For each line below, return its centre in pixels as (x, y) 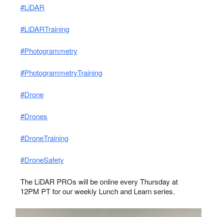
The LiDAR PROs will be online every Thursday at (99, 182)
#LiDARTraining (45, 29)
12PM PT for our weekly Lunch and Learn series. (98, 191)
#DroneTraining (44, 138)
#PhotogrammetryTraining (61, 73)
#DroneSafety (42, 160)
